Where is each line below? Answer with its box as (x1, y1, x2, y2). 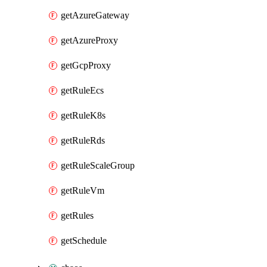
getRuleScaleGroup (61, 160, 135, 170)
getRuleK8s (61, 110, 105, 120)
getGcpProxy (61, 60, 111, 70)
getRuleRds (61, 135, 105, 145)
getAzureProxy (61, 35, 118, 45)
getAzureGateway (61, 10, 129, 20)
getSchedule (61, 235, 107, 246)
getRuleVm (61, 185, 104, 195)
